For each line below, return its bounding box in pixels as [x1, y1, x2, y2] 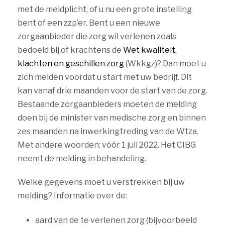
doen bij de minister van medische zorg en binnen [18, 113, 206, 123]
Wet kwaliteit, [123, 45, 177, 55]
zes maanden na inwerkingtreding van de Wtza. [18, 127, 198, 136]
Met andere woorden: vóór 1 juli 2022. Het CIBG [18, 140, 196, 150]
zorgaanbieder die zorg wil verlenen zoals [18, 32, 176, 41]
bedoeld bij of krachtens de [18, 45, 123, 55]
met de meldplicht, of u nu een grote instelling [18, 5, 192, 14]
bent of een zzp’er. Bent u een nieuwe [18, 18, 160, 28]
